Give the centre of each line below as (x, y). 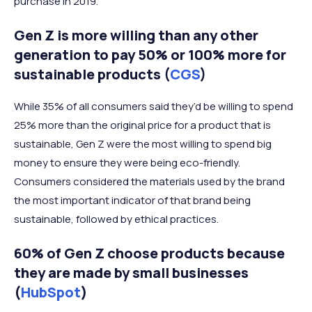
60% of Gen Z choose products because (149, 253)
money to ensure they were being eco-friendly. (127, 163)
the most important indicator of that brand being (132, 201)
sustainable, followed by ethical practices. (116, 219)
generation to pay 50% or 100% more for (150, 55)
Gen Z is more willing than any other (136, 36)
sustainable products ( (92, 75)
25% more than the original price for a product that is (142, 125)
